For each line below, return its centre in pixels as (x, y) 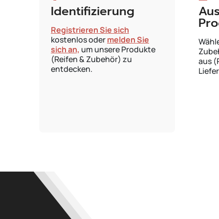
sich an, (65, 49)
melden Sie (128, 40)
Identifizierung (93, 11)
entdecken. (72, 69)
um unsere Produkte (118, 49)
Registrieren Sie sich (90, 30)
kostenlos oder (79, 40)
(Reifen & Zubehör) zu (91, 59)
